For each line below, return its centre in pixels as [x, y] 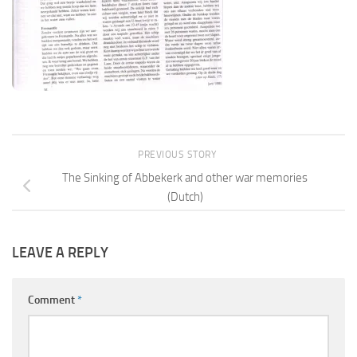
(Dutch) [185, 196]
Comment [53, 300]
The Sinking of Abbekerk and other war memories [185, 177]
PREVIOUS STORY [178, 154]
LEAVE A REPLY [60, 253]
